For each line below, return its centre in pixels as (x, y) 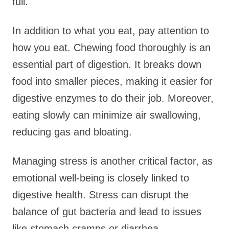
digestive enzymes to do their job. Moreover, (113, 98)
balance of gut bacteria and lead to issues (107, 212)
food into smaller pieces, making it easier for (112, 81)
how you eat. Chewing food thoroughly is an (111, 48)
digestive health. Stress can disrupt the (100, 195)
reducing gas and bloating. (72, 132)
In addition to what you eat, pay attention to (111, 31)
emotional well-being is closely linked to (101, 178)
